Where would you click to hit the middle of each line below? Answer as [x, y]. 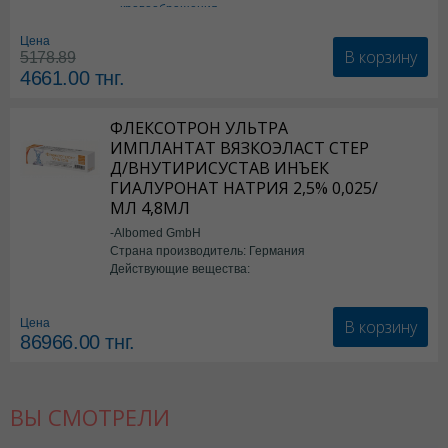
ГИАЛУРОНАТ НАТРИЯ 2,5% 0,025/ [244, 188]
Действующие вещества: [180, 268]
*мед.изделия [163, 288]
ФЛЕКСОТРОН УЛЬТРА [199, 128]
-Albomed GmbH [155, 232]
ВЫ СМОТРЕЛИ [90, 417]
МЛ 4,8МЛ [150, 208]
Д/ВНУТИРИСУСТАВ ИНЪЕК [219, 168]
